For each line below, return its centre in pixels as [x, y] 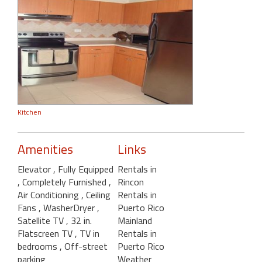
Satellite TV [42, 221]
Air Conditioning [49, 195]
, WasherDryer [68, 208]
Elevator [35, 169]
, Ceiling [96, 195]
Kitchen [30, 112]
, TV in [87, 234]
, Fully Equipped [83, 169]
